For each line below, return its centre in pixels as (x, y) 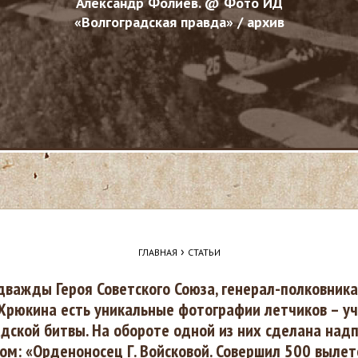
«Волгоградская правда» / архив (179, 22)
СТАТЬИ (204, 252)
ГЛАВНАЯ (157, 252)
